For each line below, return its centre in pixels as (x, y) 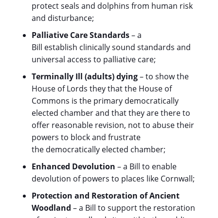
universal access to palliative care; (94, 59)
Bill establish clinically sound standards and (111, 47)
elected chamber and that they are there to (111, 113)
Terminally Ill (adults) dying (85, 76)
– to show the (163, 76)
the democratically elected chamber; (100, 149)
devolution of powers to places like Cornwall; (114, 179)
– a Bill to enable (146, 166)
